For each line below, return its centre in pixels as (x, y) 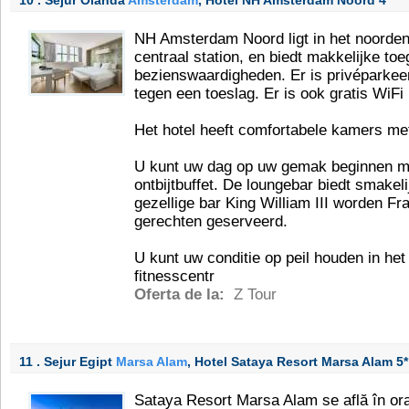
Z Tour (255, 294)
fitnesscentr (174, 276)
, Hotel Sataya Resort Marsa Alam (292, 362)
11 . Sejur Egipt (68, 362)
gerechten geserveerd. (211, 221)
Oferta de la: (182, 294)
